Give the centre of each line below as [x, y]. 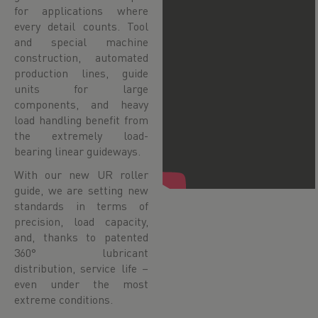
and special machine [81, 42]
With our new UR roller [81, 174]
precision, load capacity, [81, 221]
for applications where [81, 10]
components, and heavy [81, 104]
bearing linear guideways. [77, 151]
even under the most [81, 284]
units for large [81, 88]
